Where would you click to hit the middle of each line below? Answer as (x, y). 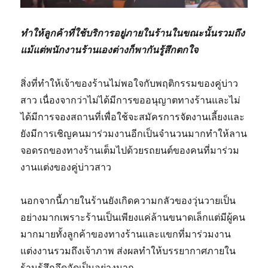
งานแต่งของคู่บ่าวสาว (67, 167)
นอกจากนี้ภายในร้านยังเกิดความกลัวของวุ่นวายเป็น (128, 200)
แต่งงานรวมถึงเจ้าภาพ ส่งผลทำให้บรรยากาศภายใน (128, 250)
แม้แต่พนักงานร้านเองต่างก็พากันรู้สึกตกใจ (111, 49)
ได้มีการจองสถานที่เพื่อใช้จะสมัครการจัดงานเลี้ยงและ (133, 116)
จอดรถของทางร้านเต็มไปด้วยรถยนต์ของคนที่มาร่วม (130, 150)
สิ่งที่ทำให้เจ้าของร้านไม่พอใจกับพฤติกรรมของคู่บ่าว (130, 83)
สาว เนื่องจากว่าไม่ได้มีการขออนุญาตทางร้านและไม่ (131, 100)
